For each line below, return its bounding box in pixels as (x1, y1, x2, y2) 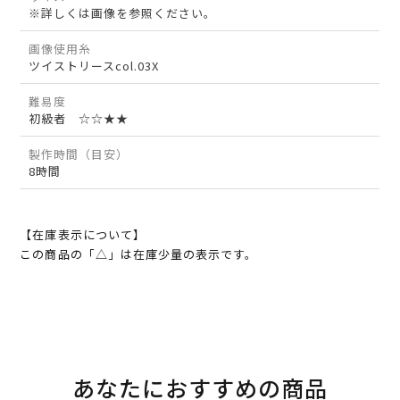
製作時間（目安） (29, 146, 129, 163)
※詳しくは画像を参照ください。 (29, 4, 217, 22)
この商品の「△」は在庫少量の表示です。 (20, 246, 258, 263)
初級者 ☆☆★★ (29, 110, 129, 128)
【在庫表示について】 (20, 226, 146, 244)
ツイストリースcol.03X (29, 57, 160, 75)
